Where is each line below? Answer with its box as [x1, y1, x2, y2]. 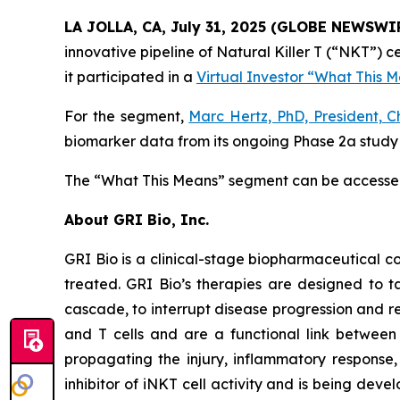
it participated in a [64, 68, 196, 87]
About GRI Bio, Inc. [64, 211, 209, 229]
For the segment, [64, 107, 189, 126]
